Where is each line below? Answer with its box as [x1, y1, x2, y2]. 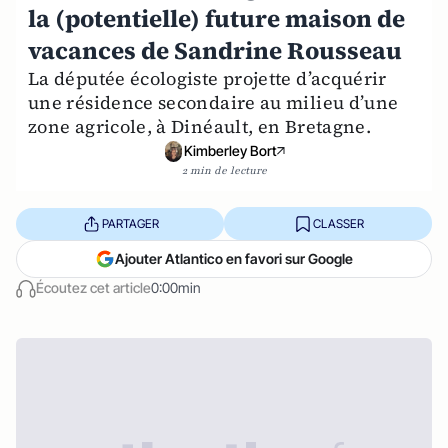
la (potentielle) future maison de [28, 2, 405, 35]
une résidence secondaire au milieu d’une [28, 90, 399, 115]
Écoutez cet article [36, 279, 151, 297]
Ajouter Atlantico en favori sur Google [115, 250, 353, 268]
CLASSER [312, 215, 364, 231]
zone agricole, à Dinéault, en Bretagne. [28, 114, 372, 139]
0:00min [151, 279, 201, 297]
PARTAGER [101, 215, 159, 231]
